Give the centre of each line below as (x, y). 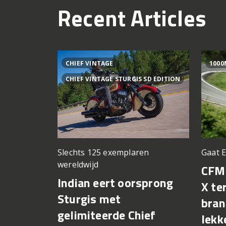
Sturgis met (89, 199)
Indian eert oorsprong (116, 183)
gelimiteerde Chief (107, 215)
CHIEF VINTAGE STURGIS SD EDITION (123, 79)
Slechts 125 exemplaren (103, 153)
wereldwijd (78, 165)
